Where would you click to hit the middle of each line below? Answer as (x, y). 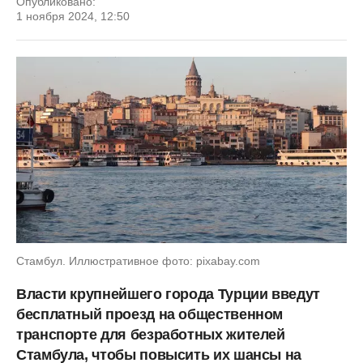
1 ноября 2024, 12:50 (73, 16)
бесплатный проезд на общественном (150, 314)
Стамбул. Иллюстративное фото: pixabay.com (138, 261)
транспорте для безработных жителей (151, 334)
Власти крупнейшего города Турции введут (168, 294)
